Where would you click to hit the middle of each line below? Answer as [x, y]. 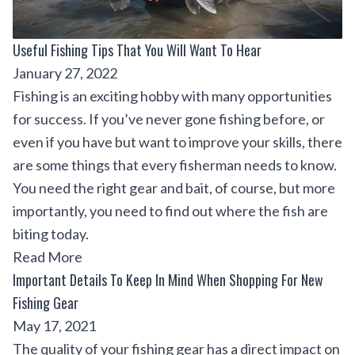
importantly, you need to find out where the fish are [170, 211]
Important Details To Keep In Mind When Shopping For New [168, 280]
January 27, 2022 [65, 73]
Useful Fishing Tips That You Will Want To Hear [137, 50]
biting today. [51, 234]
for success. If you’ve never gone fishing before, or [169, 119]
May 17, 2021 [54, 326]
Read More [48, 257]
